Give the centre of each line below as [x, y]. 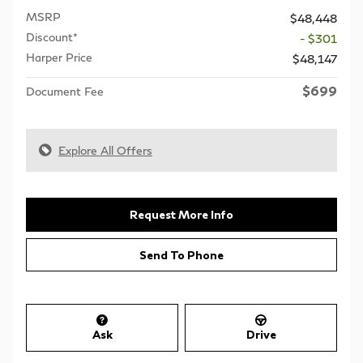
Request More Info [181, 215]
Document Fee [65, 91]
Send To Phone [181, 254]
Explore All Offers [105, 150]
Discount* [52, 36]
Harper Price [59, 57]
